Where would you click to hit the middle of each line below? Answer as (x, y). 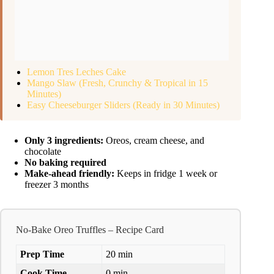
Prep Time (42, 254)
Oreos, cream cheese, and (154, 140)
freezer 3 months (57, 184)
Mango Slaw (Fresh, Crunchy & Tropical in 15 (117, 83)
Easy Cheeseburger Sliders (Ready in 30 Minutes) (123, 105)
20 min (119, 254)
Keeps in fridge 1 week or (166, 173)
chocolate (43, 151)
